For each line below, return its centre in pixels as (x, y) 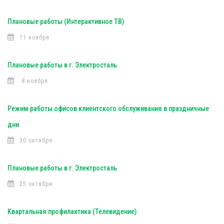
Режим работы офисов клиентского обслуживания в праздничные (108, 108)
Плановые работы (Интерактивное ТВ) (66, 21)
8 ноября (34, 81)
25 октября (36, 184)
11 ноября (34, 37)
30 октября (36, 140)
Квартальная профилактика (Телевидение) (72, 211)
